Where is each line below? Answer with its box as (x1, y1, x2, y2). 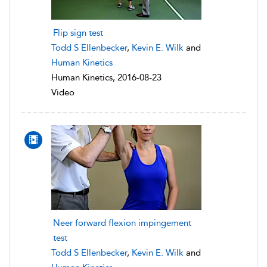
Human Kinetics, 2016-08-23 (51, 72, 162, 83)
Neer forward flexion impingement (53, 217, 191, 228)
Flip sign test (53, 27, 103, 38)
